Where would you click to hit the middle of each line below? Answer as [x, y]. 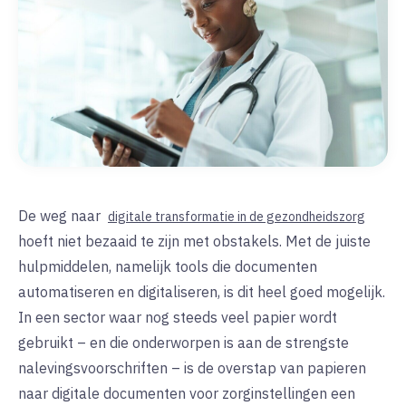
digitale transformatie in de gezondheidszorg [237, 216]
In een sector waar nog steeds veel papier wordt [178, 317]
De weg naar [61, 215]
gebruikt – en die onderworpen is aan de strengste [184, 342]
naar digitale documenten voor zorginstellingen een [187, 393]
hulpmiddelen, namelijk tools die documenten [168, 266]
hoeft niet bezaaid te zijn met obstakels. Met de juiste [194, 241]
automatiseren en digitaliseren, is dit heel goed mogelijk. [202, 291]
